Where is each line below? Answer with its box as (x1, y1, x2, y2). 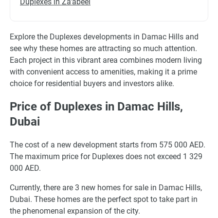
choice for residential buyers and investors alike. (10, 78, 174, 88)
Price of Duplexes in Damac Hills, (10, 99, 183, 113)
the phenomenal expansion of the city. (10, 206, 140, 216)
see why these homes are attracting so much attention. (10, 43, 197, 53)
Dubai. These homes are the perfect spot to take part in (10, 194, 198, 204)
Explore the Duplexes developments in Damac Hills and (10, 32, 199, 41)
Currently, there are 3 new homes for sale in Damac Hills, (10, 182, 202, 192)
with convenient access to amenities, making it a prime (10, 67, 197, 76)
